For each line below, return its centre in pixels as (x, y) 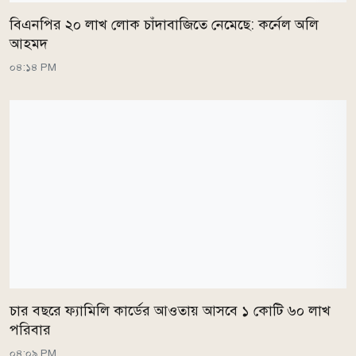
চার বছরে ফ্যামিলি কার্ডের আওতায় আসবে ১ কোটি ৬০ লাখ (170, 311)
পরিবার (30, 330)
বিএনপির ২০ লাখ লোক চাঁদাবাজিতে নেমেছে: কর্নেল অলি (164, 24)
